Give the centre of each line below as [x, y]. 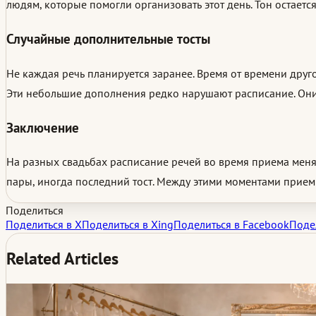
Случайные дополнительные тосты [108, 39]
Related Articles [62, 259]
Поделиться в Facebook [231, 225]
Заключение [43, 127]
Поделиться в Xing [128, 225]
